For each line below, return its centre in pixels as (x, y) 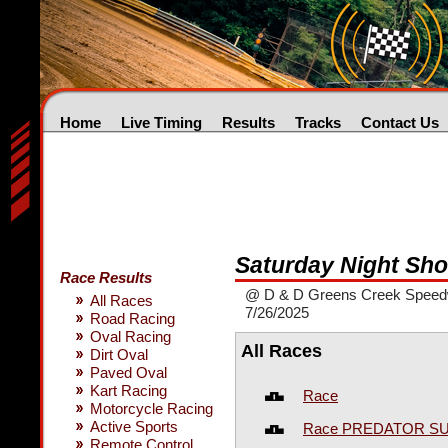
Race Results (106, 277)
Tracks (318, 122)
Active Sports (134, 426)
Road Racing (132, 318)
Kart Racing (128, 390)
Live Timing (161, 122)
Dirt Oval (119, 354)
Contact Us (400, 122)
